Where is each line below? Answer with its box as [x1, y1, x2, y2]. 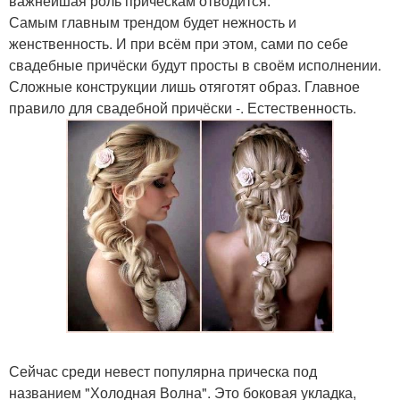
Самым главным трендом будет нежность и [9, 12, 296, 32]
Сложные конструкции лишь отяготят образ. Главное [9, 76, 360, 96]
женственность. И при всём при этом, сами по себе [9, 33, 348, 54]
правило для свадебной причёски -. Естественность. [9, 97, 356, 118]
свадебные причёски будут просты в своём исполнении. [9, 54, 381, 75]
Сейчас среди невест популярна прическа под [9, 361, 317, 381]
